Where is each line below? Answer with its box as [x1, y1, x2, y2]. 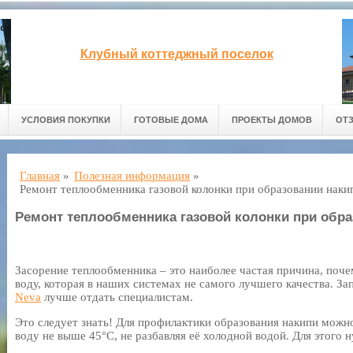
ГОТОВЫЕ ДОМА [134, 115, 208, 124]
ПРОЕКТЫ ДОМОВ [232, 115, 312, 124]
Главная [20, 169, 60, 182]
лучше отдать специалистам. [41, 291, 193, 303]
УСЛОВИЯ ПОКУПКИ [21, 115, 110, 124]
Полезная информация [74, 169, 190, 182]
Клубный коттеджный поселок [80, 47, 273, 61]
